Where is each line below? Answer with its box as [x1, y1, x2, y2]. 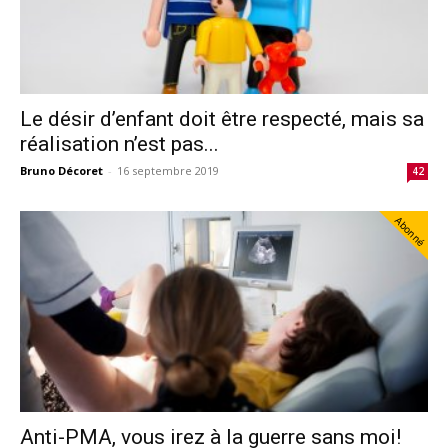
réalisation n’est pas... [20, 131, 219, 156]
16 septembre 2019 [117, 162, 219, 178]
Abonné [392, 213, 428, 249]
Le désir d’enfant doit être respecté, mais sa [20, 106, 424, 131]
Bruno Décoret [20, 162, 103, 178]
